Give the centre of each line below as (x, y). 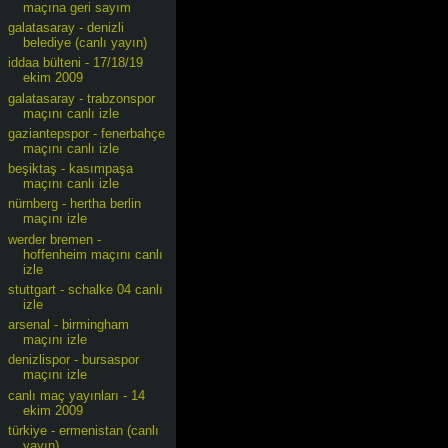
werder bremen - (55, 239)
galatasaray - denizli (66, 27)
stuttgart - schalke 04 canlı (86, 289)
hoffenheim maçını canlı (93, 254)
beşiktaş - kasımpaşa (71, 168)
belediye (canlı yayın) (85, 42)
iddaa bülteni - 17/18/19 (76, 63)
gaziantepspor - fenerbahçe (87, 133)
